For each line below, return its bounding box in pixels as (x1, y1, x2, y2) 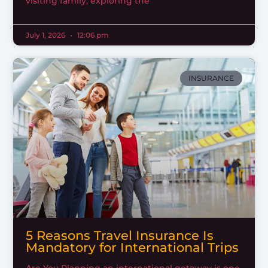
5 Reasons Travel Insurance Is (25, 228, 214, 243)
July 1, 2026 (25, 30, 67, 39)
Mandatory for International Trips (25, 240, 239, 255)
